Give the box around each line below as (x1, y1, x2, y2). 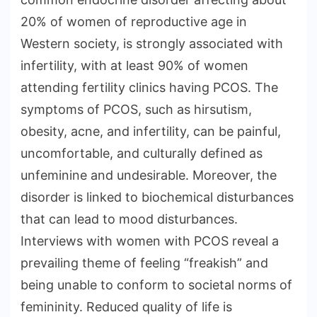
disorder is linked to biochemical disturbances (21, 190, 294, 205)
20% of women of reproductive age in (21, 14, 247, 30)
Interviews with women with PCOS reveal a (21, 234, 279, 249)
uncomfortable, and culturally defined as (21, 146, 263, 161)
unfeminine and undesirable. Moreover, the (21, 168, 277, 183)
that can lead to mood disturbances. (21, 212, 238, 227)
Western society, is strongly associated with (21, 36, 283, 52)
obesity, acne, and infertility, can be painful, (21, 124, 281, 139)
